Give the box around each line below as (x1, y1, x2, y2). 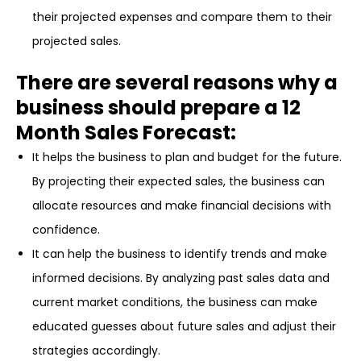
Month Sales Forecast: (16, 119, 236, 146)
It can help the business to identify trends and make (32, 246, 327, 262)
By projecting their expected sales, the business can (32, 173, 325, 189)
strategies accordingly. (32, 342, 160, 359)
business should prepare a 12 (16, 94, 301, 121)
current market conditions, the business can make (32, 294, 317, 310)
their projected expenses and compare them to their (32, 9, 332, 25)
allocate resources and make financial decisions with (32, 197, 331, 214)
